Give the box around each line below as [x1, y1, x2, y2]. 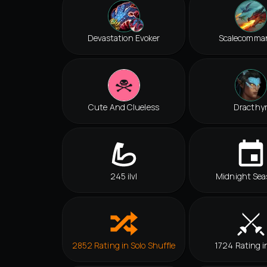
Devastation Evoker [87, 32, 160, 44]
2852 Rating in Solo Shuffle [72, 240, 176, 252]
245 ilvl [110, 170, 138, 182]
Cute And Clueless [88, 101, 159, 113]
